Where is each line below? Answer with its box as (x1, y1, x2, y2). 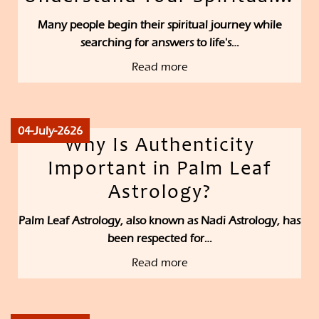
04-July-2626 (18, 124, 83, 138)
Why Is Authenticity (64, 137, 255, 157)
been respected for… (107, 231, 212, 246)
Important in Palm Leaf (48, 160, 271, 181)
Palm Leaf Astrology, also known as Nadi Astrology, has (19, 214, 300, 228)
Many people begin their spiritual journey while (37, 18, 282, 32)
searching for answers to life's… (80, 36, 239, 50)
